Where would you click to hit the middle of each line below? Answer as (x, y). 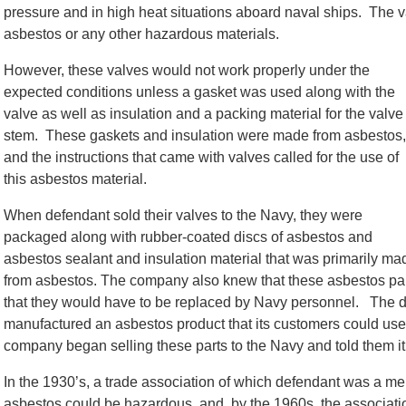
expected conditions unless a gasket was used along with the (199, 92)
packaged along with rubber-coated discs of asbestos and (188, 237)
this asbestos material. (75, 179)
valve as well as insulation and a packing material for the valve (203, 114)
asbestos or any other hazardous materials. (141, 34)
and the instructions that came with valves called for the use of (201, 157)
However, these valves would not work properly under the (187, 70)
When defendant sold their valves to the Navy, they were (183, 215)
